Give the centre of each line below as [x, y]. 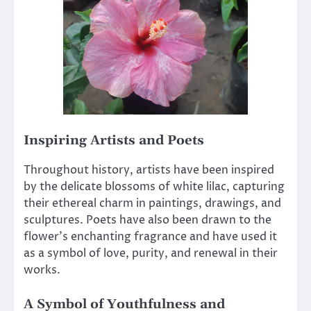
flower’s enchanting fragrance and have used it [150, 237]
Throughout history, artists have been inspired [149, 170]
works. [42, 270]
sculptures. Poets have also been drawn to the [148, 220]
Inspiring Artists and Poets [114, 141]
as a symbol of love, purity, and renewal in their [151, 254]
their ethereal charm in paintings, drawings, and [152, 204]
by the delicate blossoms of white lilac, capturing [154, 187]
